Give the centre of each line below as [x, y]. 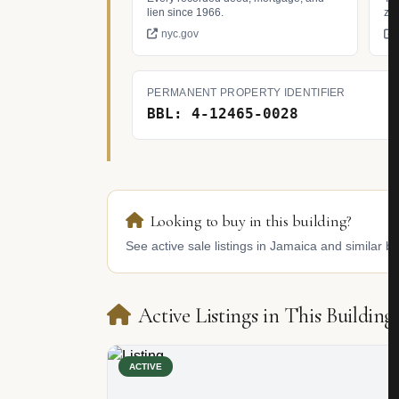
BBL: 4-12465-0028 [223, 114]
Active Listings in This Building [266, 316]
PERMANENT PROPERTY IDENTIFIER [246, 93]
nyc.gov [180, 34]
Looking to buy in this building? [251, 221]
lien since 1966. [185, 12]
